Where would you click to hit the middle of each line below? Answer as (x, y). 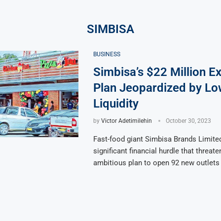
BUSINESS (107, 54)
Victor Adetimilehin (126, 121)
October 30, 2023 (188, 121)
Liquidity (116, 103)
